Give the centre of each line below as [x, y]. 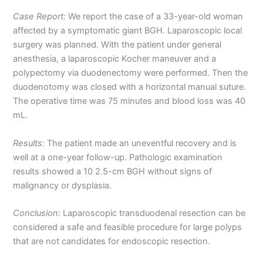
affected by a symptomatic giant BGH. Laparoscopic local [128, 31]
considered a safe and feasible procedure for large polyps [128, 227]
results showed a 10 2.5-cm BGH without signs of [113, 171]
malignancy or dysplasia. [63, 185]
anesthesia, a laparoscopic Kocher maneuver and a [115, 59]
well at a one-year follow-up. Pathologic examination [118, 157]
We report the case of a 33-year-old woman [155, 17]
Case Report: [40, 17]
